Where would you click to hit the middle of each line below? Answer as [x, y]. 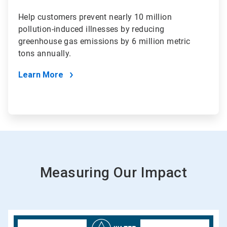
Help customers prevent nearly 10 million [95, 17]
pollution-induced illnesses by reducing [91, 29]
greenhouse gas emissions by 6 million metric [104, 42]
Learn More [41, 75]
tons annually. [46, 54]
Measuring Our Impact [113, 173]
